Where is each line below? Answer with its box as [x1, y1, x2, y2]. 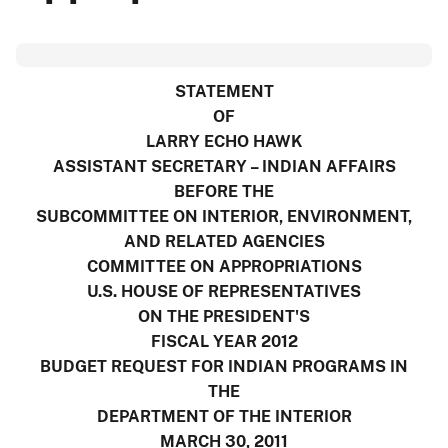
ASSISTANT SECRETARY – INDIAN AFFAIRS [52, 156, 396, 176]
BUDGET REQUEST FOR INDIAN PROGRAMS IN [40, 356, 408, 376]
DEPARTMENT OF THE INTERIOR [96, 406, 352, 426]
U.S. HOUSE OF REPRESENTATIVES [87, 281, 361, 301]
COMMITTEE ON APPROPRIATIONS [86, 256, 362, 276]
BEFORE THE [174, 181, 274, 201]
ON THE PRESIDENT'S [138, 306, 310, 326]
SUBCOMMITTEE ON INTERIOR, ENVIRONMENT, [36, 206, 412, 226]
